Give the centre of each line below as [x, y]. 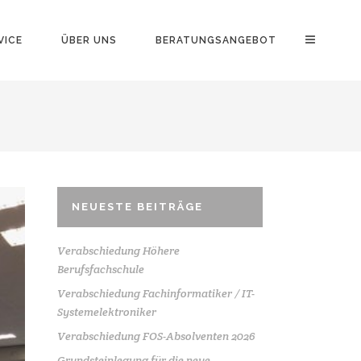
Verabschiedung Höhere [118, 251]
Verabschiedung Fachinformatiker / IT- [156, 293]
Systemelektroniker [107, 312]
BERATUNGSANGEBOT [216, 40]
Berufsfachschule [101, 269]
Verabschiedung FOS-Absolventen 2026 [156, 336]
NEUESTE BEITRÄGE [137, 207]
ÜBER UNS [89, 40]
